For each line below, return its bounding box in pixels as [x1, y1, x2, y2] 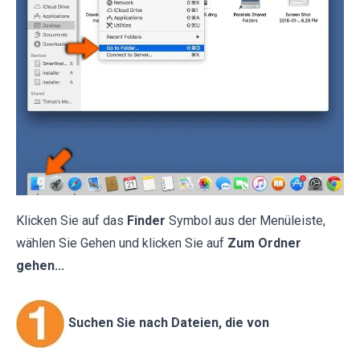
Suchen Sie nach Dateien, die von [68, 315, 269, 331]
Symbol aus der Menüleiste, [169, 212, 325, 228]
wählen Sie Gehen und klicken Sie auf [16, 235, 224, 251]
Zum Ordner [224, 235, 301, 251]
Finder [124, 212, 169, 228]
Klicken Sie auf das [16, 212, 124, 228]
